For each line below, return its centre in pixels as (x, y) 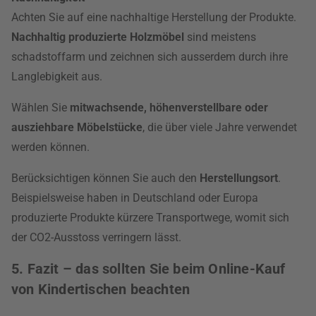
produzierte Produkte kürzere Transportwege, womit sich (150, 218)
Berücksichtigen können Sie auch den (105, 178)
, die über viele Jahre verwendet (220, 127)
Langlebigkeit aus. (57, 77)
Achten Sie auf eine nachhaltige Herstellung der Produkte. (154, 17)
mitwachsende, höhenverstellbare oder (169, 108)
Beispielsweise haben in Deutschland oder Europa (135, 198)
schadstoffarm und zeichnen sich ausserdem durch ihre (150, 57)
